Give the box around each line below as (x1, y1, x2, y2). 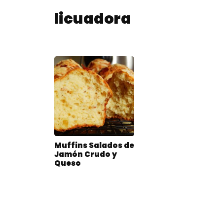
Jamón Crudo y (54, 149, 117, 160)
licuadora (54, 8, 131, 29)
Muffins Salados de (54, 140, 134, 151)
